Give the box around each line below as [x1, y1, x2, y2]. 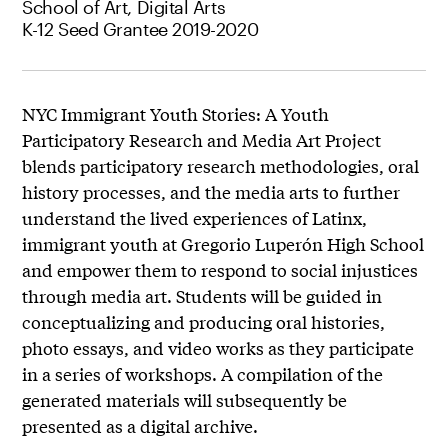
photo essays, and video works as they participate [22, 335, 415, 361]
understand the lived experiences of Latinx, [22, 205, 368, 231]
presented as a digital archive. [22, 413, 259, 439]
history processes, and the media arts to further [22, 179, 401, 205]
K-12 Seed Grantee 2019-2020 [22, 18, 259, 41]
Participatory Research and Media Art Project [22, 127, 382, 153]
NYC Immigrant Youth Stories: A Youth [22, 101, 330, 127]
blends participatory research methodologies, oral [22, 153, 420, 179]
